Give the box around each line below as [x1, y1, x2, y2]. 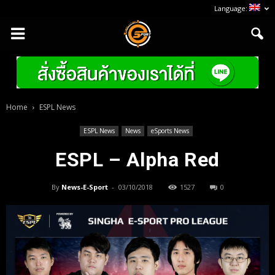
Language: [214, 4, 249, 13]
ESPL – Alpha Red [55, 148, 220, 171]
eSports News [150, 126, 189, 135]
